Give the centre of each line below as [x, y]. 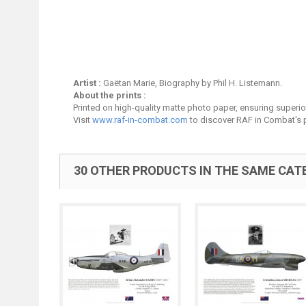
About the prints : [110, 95]
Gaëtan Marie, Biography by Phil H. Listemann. [193, 83]
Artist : [88, 83]
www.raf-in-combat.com [140, 120]
